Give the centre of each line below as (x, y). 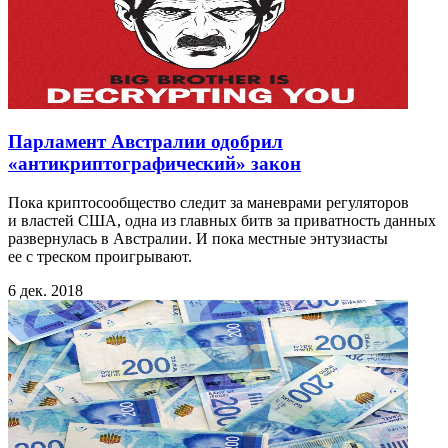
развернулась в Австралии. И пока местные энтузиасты (198, 239)
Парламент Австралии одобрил (145, 142)
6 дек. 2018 (45, 291)
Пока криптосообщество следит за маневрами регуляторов (208, 203)
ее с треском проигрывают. (100, 257)
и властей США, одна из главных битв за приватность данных (222, 221)
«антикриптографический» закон (154, 164)
